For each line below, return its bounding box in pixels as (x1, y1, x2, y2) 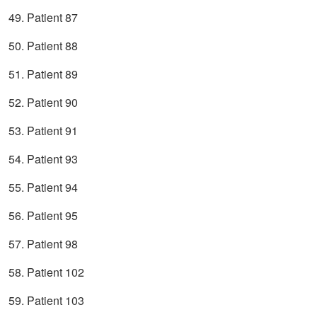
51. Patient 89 (8, 66, 78, 83)
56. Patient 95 (8, 207, 78, 224)
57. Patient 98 (8, 236, 78, 253)
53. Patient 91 (8, 122, 78, 139)
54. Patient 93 (8, 151, 78, 168)
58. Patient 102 (8, 264, 84, 281)
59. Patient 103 (8, 292, 84, 309)
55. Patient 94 (8, 179, 78, 196)
